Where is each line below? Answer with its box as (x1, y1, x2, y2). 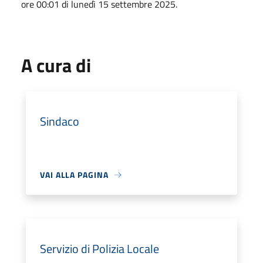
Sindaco (40, 112, 79, 130)
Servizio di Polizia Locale (40, 240, 159, 258)
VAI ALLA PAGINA (40, 168, 109, 181)
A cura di (21, 51, 91, 79)
